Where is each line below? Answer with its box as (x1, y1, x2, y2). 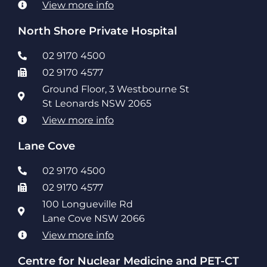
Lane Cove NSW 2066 (42, 212, 145, 224)
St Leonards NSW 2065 (42, 97, 151, 109)
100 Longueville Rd (42, 198, 133, 210)
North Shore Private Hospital (18, 24, 177, 37)
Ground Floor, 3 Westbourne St (42, 83, 190, 95)
